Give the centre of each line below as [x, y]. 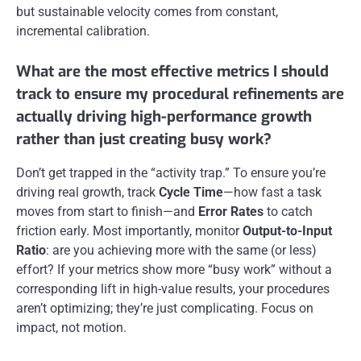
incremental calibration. [83, 31]
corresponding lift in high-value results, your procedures [173, 289]
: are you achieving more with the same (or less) [181, 251]
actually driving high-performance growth [164, 117]
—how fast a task [272, 193]
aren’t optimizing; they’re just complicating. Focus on [165, 309]
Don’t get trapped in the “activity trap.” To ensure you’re [171, 173]
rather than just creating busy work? [144, 139]
